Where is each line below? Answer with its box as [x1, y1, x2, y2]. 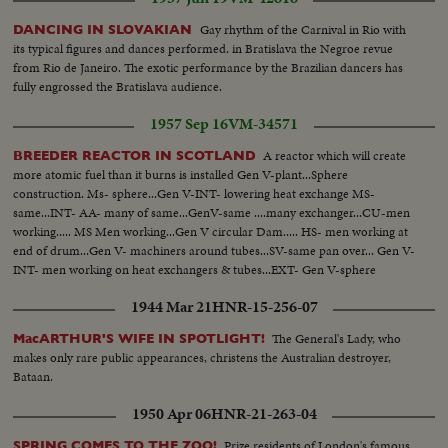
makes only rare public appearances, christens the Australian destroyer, [13, 348, 392, 368]
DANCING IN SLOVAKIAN [13, 22, 197, 38]
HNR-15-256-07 [211, 296, 318, 319]
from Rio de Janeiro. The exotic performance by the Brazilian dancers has [13, 58, 404, 78]
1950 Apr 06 [131, 403, 211, 426]
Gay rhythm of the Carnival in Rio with [200, 20, 407, 40]
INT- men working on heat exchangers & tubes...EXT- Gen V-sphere [13, 260, 377, 280]
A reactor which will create [263, 146, 407, 166]
